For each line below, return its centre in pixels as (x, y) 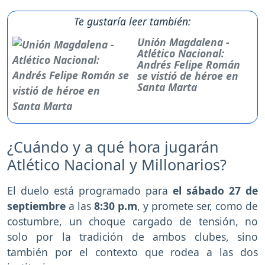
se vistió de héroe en (188, 76)
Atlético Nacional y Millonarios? (117, 165)
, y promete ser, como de (198, 206)
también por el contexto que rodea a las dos (132, 252)
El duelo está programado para (90, 191)
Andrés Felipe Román (189, 65)
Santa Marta (167, 87)
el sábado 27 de (215, 191)
